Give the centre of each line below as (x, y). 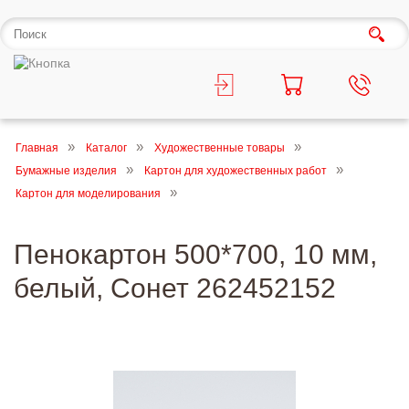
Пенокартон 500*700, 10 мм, (195, 254)
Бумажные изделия (66, 171)
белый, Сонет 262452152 (175, 288)
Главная (37, 148)
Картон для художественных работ (236, 171)
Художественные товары (220, 148)
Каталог (106, 148)
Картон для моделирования (88, 194)
